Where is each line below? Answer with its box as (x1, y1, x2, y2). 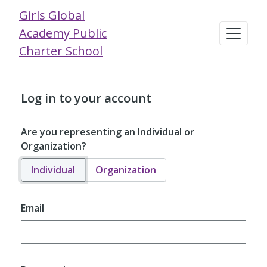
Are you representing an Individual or (20, 125, 194, 138)
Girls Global (19, 7, 85, 23)
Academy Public (19, 25, 107, 41)
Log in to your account (20, 90, 151, 106)
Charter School (19, 43, 103, 59)
